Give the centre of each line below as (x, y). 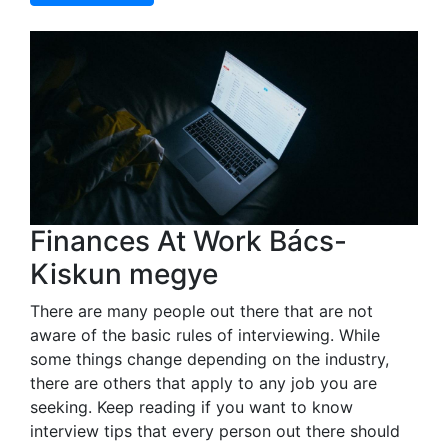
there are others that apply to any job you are (203, 382)
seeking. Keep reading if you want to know (191, 406)
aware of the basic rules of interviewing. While (205, 334)
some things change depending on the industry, (209, 358)
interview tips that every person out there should (215, 430)
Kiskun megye (124, 273)
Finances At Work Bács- (188, 240)
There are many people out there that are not (201, 310)
